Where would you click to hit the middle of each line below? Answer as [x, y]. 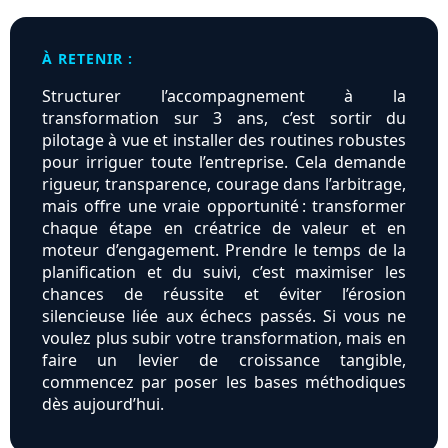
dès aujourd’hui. [103, 404]
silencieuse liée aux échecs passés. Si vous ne [224, 316]
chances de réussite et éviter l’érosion [224, 294]
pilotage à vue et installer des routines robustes [224, 140]
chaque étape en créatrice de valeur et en [224, 228]
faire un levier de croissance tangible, [224, 360]
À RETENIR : [87, 59]
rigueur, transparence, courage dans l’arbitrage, [224, 184]
